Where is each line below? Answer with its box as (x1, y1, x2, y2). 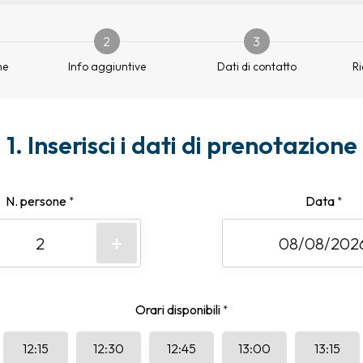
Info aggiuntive (67, 59, 146, 74)
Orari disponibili (135, 301, 223, 318)
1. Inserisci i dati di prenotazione (6, 130, 357, 160)
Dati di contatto (216, 59, 297, 74)
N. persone (6, 193, 69, 209)
